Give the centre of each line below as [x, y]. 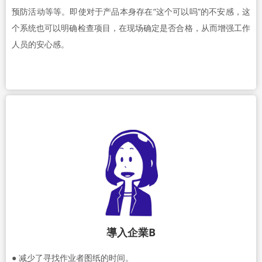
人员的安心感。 [40, 44]
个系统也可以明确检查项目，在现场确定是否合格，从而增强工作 [131, 28]
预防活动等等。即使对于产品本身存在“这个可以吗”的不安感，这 [131, 11]
